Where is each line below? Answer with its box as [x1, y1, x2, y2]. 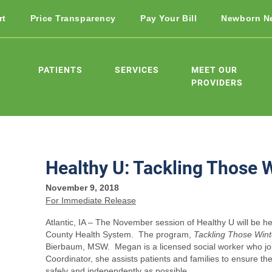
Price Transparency [30, 13, 116, 23]
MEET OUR [191, 64, 237, 75]
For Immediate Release [45, 195, 136, 205]
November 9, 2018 [45, 183, 119, 192]
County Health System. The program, [45, 229, 194, 239]
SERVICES [115, 64, 159, 75]
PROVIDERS [191, 76, 243, 88]
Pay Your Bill [140, 13, 197, 23]
